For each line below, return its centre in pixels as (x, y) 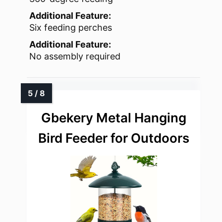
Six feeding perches (71, 28)
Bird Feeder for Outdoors (113, 138)
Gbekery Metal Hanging (113, 118)
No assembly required (75, 56)
